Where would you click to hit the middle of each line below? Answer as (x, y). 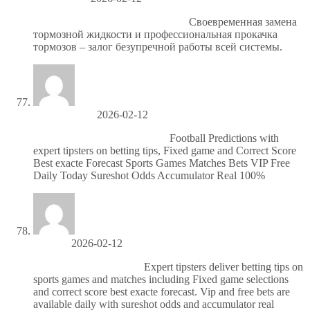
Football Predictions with (223, 138)
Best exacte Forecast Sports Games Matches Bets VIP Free (162, 163)
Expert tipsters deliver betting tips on (222, 266)
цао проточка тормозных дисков (110, 21)
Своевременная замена (241, 21)
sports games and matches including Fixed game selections (161, 279)
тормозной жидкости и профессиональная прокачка (155, 34)
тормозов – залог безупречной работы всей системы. (158, 46)
